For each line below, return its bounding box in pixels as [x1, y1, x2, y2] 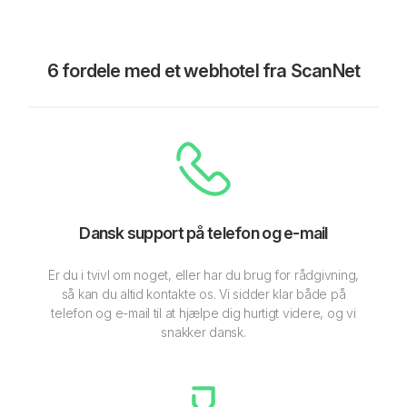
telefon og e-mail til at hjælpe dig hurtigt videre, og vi [51, 304, 356, 321]
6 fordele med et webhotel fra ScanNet [46, 59, 361, 82]
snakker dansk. [161, 323, 246, 340]
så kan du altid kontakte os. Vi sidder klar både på [61, 285, 346, 302]
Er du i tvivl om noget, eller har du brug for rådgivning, [47, 266, 360, 283]
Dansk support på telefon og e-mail [79, 223, 328, 243]
